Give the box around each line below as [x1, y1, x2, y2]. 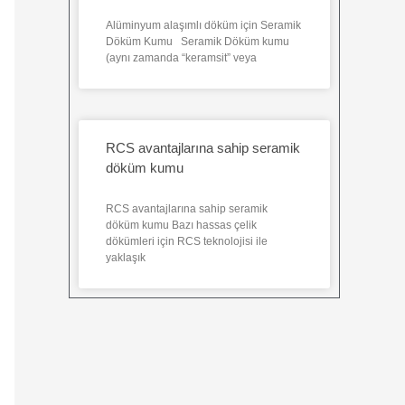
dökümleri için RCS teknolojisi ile [106, 235, 268, 249]
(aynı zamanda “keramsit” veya [106, 52, 257, 65]
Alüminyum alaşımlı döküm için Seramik [106, 19, 301, 33]
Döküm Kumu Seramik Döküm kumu [106, 35, 289, 49]
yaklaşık [106, 251, 146, 265]
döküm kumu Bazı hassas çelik [106, 219, 257, 232]
